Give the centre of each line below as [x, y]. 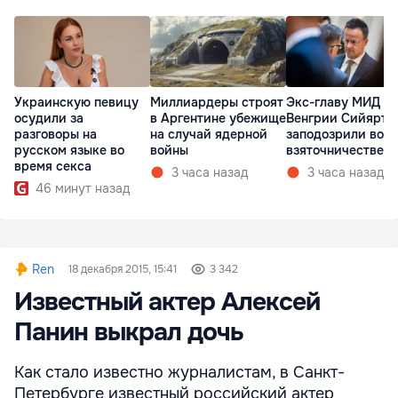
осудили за [49, 119]
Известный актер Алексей [167, 302]
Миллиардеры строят [217, 103]
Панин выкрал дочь [129, 333]
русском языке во [69, 151]
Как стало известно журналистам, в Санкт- [179, 373]
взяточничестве [335, 151]
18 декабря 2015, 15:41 [123, 270]
